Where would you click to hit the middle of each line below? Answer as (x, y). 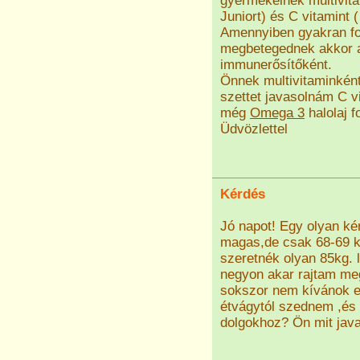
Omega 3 (277, 113)
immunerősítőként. (276, 65)
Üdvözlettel (254, 129)
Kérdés (243, 194)
